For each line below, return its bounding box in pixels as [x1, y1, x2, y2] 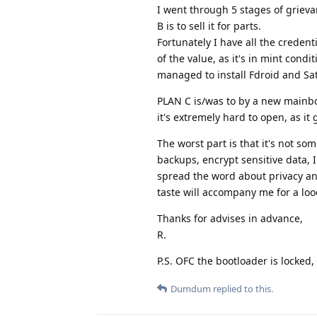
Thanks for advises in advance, [157, 211, 303, 225]
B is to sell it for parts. [157, 18, 261, 33]
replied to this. [211, 282, 273, 295]
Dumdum [171, 282, 211, 295]
